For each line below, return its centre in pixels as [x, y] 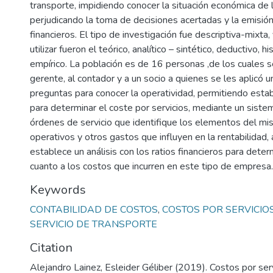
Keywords [58, 190]
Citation [51, 248]
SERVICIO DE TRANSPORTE [94, 224]
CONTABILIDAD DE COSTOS [94, 210]
